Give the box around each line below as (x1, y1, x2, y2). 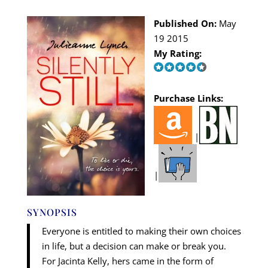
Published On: (153, 17, 217, 30)
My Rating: (153, 47, 202, 60)
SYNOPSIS (26, 206, 77, 219)
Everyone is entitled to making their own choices (41, 225, 241, 237)
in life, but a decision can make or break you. (41, 240, 226, 252)
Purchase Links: (153, 92, 223, 105)
